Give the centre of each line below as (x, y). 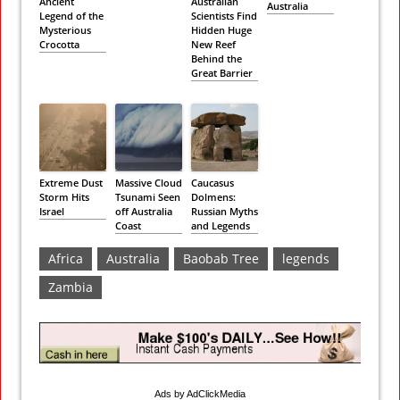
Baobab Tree (221, 258)
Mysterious (65, 29)
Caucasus (212, 182)
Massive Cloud (149, 182)
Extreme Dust (71, 182)
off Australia (144, 211)
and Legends (221, 225)
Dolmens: (213, 196)
